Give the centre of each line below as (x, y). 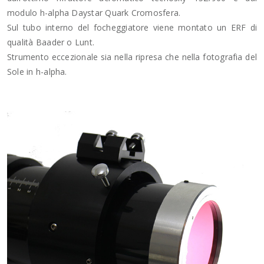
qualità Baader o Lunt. (51, 42)
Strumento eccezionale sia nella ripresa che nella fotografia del (132, 57)
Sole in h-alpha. (37, 72)
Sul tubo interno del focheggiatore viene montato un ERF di (132, 28)
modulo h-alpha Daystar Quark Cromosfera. (94, 13)
